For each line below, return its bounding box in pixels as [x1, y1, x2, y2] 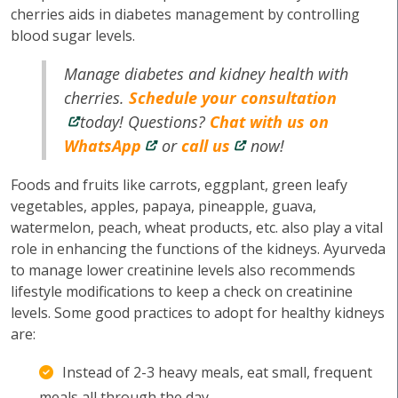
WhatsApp [64, 135, 142, 156]
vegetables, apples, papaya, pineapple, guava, [11, 196, 316, 216]
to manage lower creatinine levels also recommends [11, 260, 355, 280]
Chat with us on [210, 111, 330, 132]
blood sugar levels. [11, 26, 135, 45]
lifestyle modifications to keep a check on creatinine [11, 282, 353, 301]
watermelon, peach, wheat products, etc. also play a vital [11, 218, 383, 237]
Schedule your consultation [129, 87, 338, 108]
